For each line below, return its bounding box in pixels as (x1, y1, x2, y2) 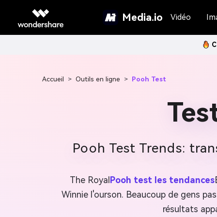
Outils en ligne (76, 75, 120, 83)
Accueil (42, 75, 64, 83)
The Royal (70, 175, 110, 185)
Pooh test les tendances (110, 175, 215, 185)
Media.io (122, 11, 163, 23)
